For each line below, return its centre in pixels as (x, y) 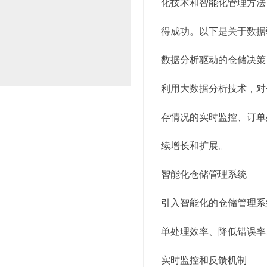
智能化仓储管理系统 (204, 174)
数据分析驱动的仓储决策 (213, 60)
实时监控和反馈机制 (204, 260)
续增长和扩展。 (194, 146)
